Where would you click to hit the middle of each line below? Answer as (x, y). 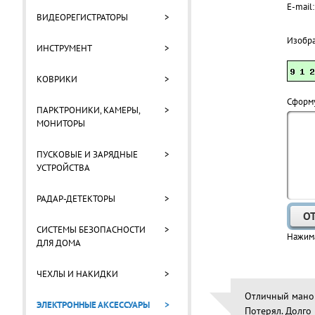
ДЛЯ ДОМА (59, 243)
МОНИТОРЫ (61, 123)
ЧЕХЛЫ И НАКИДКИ (77, 274)
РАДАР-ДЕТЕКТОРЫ (76, 199)
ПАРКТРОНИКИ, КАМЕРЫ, (88, 110)
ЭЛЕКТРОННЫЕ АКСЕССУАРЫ (93, 305)
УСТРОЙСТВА (63, 168)
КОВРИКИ (57, 79)
